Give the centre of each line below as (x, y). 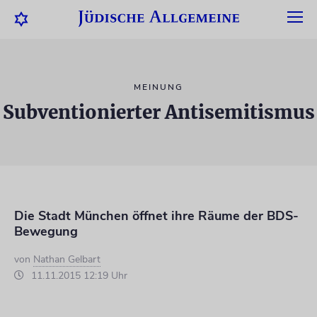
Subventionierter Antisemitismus (158, 112)
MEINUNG (158, 87)
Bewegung (46, 231)
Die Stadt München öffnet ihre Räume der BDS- (156, 216)
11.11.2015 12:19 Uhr (78, 276)
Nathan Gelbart (67, 259)
